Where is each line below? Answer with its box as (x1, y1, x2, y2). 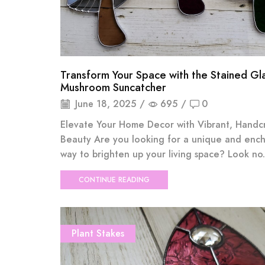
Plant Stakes (72, 226, 125, 240)
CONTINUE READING (78, 174, 150, 185)
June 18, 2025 (72, 96, 136, 111)
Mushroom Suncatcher (60, 80, 166, 96)
